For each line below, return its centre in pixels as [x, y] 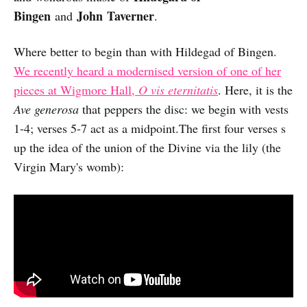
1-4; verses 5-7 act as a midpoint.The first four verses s [150, 128]
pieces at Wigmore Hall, [76, 89]
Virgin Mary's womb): [69, 166]
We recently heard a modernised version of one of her [147, 70]
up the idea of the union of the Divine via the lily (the [147, 147]
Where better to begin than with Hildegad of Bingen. [145, 51]
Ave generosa [46, 109]
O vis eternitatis [178, 89]
